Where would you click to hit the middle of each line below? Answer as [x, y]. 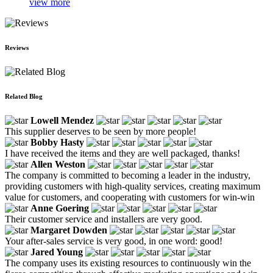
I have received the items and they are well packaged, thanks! [122, 153]
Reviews [17, 47]
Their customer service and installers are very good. [104, 219]
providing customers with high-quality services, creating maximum [133, 186]
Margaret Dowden [69, 230]
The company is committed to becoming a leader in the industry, [128, 175]
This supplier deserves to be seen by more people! [101, 131]
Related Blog [24, 96]
